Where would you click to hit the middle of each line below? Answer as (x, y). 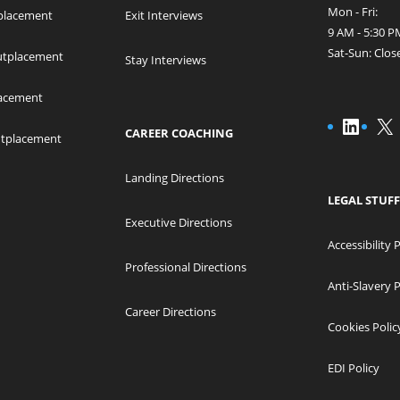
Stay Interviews (166, 60)
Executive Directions (179, 223)
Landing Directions (175, 178)
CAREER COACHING (179, 133)
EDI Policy (353, 368)
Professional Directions (186, 267)
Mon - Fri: (352, 12)
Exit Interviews (164, 16)
